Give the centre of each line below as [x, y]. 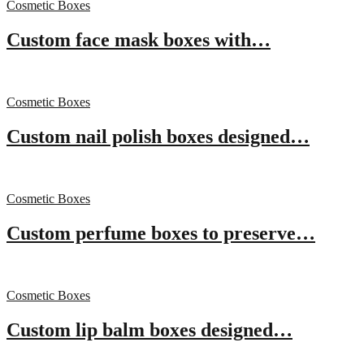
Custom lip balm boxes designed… [149, 329]
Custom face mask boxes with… [139, 40]
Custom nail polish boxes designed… [158, 137]
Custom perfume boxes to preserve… [161, 233]
